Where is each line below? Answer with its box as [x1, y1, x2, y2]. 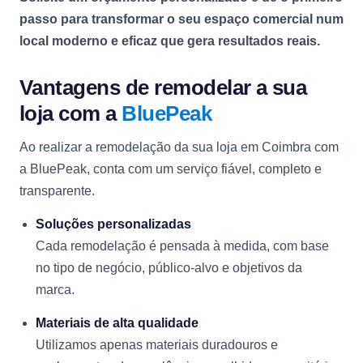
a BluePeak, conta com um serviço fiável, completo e [19, 162, 322, 176]
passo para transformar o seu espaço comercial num [19, 12, 344, 26]
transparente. [19, 184, 95, 198]
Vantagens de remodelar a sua [19, 75, 307, 100]
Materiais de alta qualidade [36, 316, 199, 330]
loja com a [19, 101, 122, 126]
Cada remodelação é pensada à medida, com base [36, 239, 329, 253]
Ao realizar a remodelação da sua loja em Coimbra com [19, 140, 339, 154]
